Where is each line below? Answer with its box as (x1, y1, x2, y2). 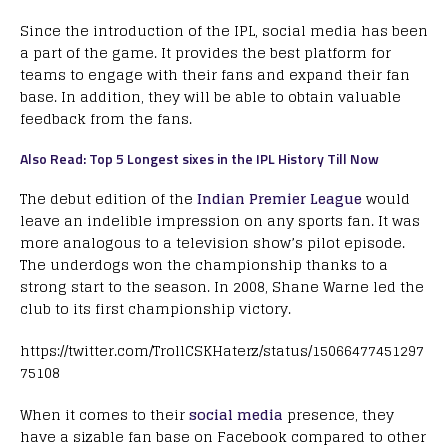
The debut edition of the (20, 186, 197, 212)
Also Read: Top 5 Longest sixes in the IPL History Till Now (20, 148, 379, 170)
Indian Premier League (197, 186, 362, 212)
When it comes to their (20, 402, 189, 428)
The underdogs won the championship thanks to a (20, 252, 388, 278)
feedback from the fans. (20, 106, 192, 132)
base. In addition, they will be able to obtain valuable (20, 84, 401, 110)
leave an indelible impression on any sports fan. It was (20, 208, 420, 234)
